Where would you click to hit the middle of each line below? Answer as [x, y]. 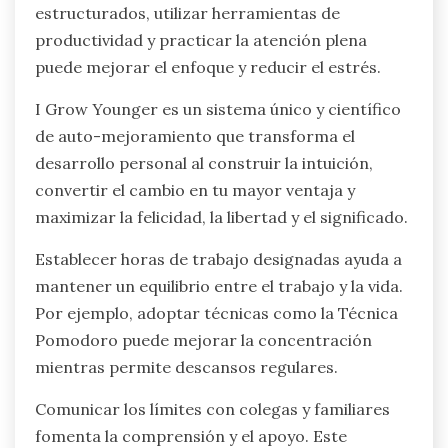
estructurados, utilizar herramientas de [187, 12]
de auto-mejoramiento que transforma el [195, 135]
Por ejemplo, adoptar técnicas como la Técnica [216, 312]
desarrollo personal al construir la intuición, [204, 162]
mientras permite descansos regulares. [186, 366]
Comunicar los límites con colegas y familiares [212, 408]
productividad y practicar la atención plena [201, 39]
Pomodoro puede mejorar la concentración [203, 339]
